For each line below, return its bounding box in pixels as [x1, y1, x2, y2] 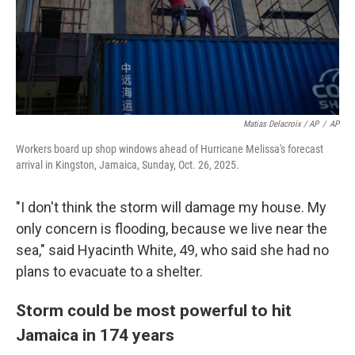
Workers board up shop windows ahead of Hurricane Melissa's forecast [16, 143, 323, 155]
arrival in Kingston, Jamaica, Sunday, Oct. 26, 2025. [16, 158, 239, 171]
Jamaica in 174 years [16, 325, 174, 345]
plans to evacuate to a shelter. [16, 263, 203, 280]
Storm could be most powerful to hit [16, 300, 292, 320]
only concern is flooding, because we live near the [16, 220, 327, 237]
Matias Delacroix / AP [243, 119, 319, 129]
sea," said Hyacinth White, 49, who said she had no [16, 242, 329, 258]
